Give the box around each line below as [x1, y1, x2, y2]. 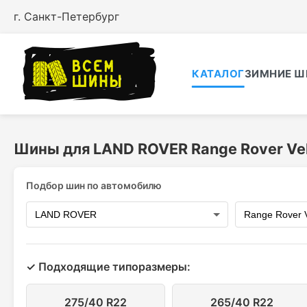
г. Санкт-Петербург [14, 10, 119, 23]
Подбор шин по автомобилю [26, 180, 162, 191]
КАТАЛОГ [192, 67, 245, 80]
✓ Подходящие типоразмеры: [26, 260, 191, 273]
